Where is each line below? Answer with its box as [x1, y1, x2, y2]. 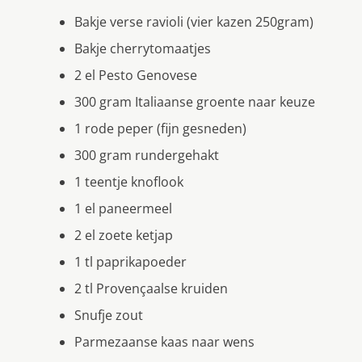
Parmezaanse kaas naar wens [74, 332, 255, 351]
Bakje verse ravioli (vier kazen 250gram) [74, 12, 314, 31]
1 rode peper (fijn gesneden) [74, 119, 246, 137]
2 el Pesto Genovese [74, 65, 197, 84]
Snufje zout [74, 305, 143, 324]
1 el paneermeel [74, 199, 172, 217]
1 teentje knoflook [74, 172, 183, 191]
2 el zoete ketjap [74, 225, 173, 244]
